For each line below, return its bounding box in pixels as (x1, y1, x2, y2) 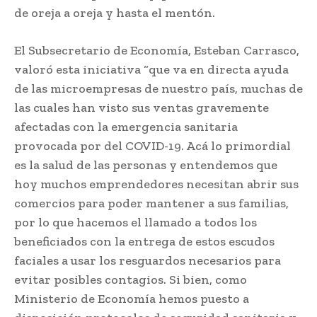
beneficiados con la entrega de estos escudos (14, 233, 275, 249)
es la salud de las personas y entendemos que (14, 156, 277, 173)
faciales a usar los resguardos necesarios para (14, 252, 281, 268)
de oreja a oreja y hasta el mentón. (14, 4, 215, 21)
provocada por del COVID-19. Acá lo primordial (14, 137, 291, 154)
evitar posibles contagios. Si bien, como (14, 271, 247, 287)
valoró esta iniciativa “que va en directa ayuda (14, 61, 289, 77)
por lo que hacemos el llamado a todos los (14, 214, 257, 230)
